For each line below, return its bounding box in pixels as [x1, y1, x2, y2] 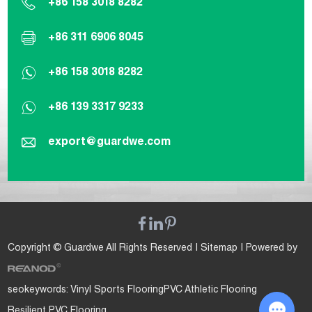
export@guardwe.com [48, 137, 171, 149]
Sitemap [201, 244, 238, 254]
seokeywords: [8, 286, 71, 296]
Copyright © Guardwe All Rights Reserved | [8, 244, 201, 254]
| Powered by [237, 244, 298, 254]
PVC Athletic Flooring [164, 286, 258, 296]
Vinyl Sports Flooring [70, 286, 164, 296]
